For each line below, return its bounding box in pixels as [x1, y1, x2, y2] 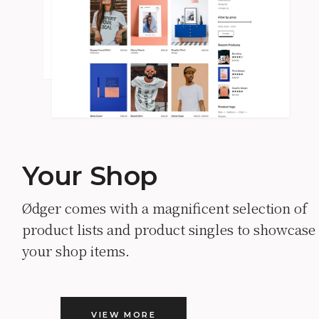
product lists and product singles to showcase [22, 219, 316, 239]
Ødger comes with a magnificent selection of [22, 198, 308, 218]
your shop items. [22, 241, 130, 261]
